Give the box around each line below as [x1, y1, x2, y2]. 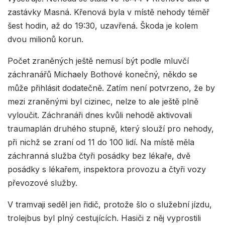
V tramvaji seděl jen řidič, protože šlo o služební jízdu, [8, 199, 212, 209]
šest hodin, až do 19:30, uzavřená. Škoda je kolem [8, 20, 198, 31]
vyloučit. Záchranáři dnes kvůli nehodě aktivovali [8, 109, 192, 120]
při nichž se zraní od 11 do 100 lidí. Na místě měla [8, 137, 194, 147]
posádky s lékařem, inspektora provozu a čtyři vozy [8, 164, 206, 174]
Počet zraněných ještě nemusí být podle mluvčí [8, 55, 189, 66]
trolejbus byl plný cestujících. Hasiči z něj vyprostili [8, 212, 201, 223]
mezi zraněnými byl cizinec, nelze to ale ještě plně [8, 96, 198, 106]
